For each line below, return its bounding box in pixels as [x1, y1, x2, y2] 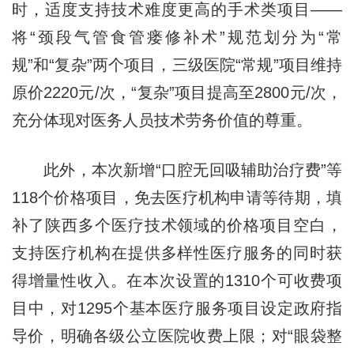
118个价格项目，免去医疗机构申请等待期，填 [11, 188, 343, 206]
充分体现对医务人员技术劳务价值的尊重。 [11, 111, 312, 129]
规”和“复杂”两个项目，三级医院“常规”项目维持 [11, 55, 343, 73]
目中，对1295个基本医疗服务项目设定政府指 [11, 299, 343, 317]
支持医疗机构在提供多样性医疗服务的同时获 [11, 243, 343, 262]
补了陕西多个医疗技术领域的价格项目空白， [11, 216, 343, 234]
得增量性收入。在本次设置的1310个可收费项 [11, 271, 343, 289]
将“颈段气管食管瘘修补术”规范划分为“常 [11, 28, 343, 46]
